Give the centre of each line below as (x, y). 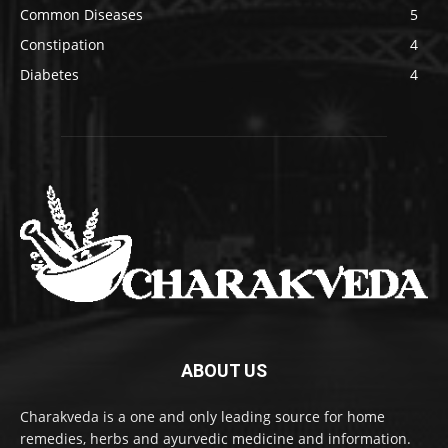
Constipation (62, 45)
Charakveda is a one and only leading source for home (202, 416)
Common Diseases (81, 15)
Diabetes (49, 75)
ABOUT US (224, 370)
